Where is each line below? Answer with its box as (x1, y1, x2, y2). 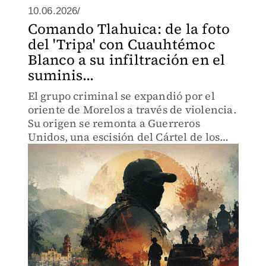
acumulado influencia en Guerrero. (27, 157, 211, 172)
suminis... (27, 65, 94, 85)
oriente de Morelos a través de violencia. (27, 102, 236, 117)
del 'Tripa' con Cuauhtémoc (27, 34, 215, 54)
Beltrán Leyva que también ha (27, 143, 185, 158)
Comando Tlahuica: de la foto (27, 19, 230, 39)
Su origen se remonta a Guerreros (27, 116, 200, 131)
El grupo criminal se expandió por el (27, 88, 215, 103)
